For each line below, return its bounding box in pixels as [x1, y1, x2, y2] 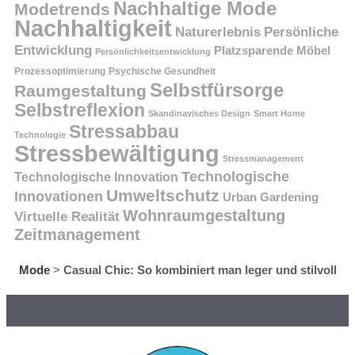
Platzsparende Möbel [214, 44, 330, 58]
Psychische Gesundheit [109, 66, 216, 78]
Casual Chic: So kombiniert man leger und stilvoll [63, 263, 337, 277]
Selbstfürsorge [150, 79, 284, 101]
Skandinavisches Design [148, 109, 250, 119]
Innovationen [14, 189, 103, 205]
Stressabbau [69, 121, 179, 143]
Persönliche [264, 24, 338, 40]
